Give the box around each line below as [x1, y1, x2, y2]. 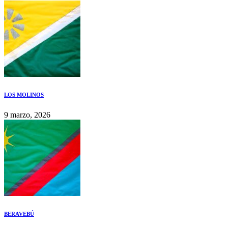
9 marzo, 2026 [4, 110, 50, 119]
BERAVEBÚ [4, 210, 34, 217]
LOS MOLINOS [4, 91, 44, 98]
